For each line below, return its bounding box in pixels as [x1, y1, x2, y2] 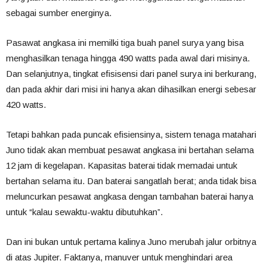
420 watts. [6, 100, 46, 110]
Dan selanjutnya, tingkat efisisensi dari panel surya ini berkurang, [6, 69, 256, 79]
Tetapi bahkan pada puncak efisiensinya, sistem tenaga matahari [6, 129, 256, 140]
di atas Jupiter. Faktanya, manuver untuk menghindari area [6, 252, 232, 263]
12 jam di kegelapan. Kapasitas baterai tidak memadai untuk [6, 160, 237, 171]
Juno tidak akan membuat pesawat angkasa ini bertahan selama [6, 145, 254, 156]
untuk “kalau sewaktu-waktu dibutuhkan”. [6, 207, 163, 218]
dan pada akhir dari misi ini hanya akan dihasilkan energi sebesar [6, 84, 256, 95]
